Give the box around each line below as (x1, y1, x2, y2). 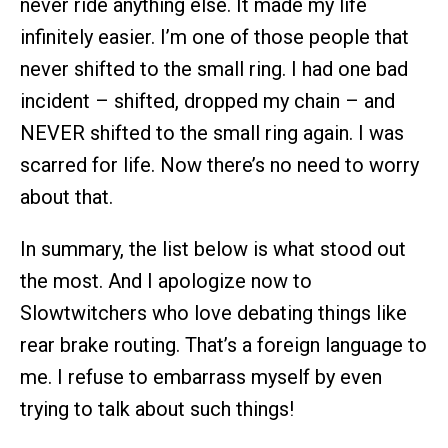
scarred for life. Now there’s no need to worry (20, 152, 419, 177)
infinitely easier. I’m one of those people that (20, 24, 409, 49)
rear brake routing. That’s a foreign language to (20, 332, 427, 357)
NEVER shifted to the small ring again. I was (20, 120, 404, 145)
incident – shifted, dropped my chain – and (20, 88, 395, 113)
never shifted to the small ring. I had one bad (20, 56, 408, 81)
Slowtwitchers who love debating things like (20, 300, 407, 325)
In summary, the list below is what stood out (20, 236, 406, 261)
